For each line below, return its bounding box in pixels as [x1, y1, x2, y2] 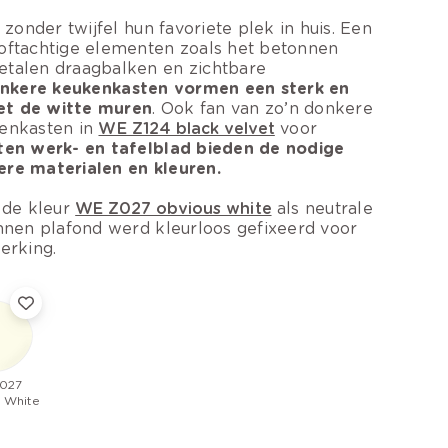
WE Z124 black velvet [98, 118, 275, 138]
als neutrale [271, 198, 373, 218]
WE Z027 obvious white [75, 198, 272, 218]
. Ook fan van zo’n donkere [152, 98, 373, 118]
